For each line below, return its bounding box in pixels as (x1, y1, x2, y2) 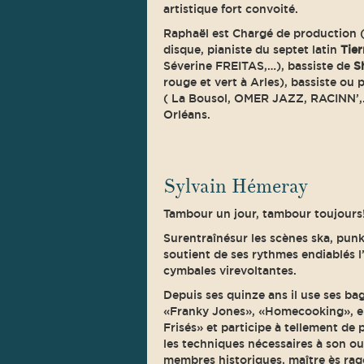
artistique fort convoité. (162, 2, 298, 15)
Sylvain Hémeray (162, 174, 308, 199)
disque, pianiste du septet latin (162, 43, 340, 56)
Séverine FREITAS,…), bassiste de (162, 59, 353, 72)
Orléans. (162, 108, 210, 121)
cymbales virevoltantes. (162, 264, 297, 277)
